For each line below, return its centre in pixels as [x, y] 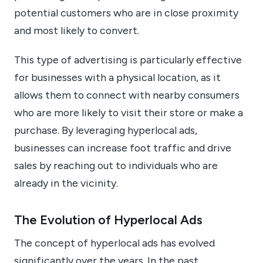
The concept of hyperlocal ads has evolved [114, 243]
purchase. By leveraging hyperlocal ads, [106, 130]
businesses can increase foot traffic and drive [123, 148]
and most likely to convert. [77, 30]
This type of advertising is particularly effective [128, 60]
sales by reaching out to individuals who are [116, 166]
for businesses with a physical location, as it [117, 77]
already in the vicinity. [66, 183]
